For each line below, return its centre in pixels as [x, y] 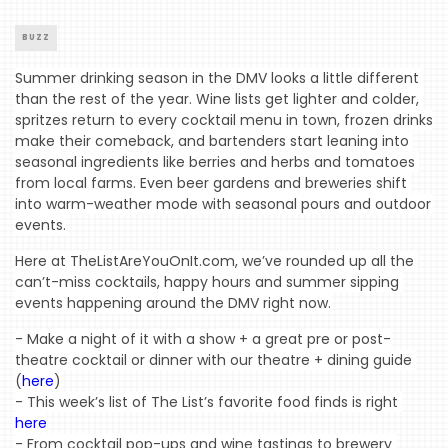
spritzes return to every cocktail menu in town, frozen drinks [224, 120]
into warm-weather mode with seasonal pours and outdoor [223, 204]
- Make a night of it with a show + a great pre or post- [203, 339]
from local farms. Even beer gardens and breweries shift [211, 183]
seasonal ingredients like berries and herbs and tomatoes [215, 162]
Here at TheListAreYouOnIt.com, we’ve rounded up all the [214, 261]
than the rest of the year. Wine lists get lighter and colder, [217, 99]
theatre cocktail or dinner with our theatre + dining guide [213, 360]
